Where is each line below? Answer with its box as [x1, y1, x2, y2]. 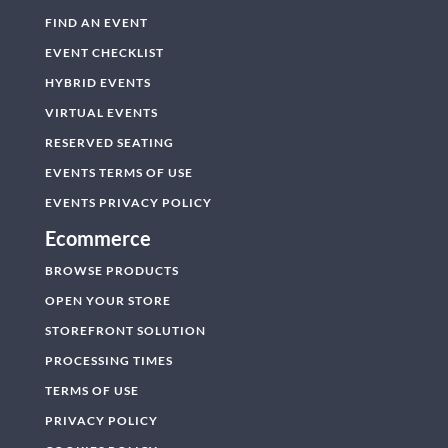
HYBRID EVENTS [44, 74, 151, 90]
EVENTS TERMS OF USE [44, 164, 193, 180]
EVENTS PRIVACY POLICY [44, 194, 212, 210]
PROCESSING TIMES [44, 352, 173, 368]
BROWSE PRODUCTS [44, 262, 179, 278]
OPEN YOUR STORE [44, 292, 171, 308]
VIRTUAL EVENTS [44, 104, 158, 120]
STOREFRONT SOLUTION [44, 322, 206, 338]
